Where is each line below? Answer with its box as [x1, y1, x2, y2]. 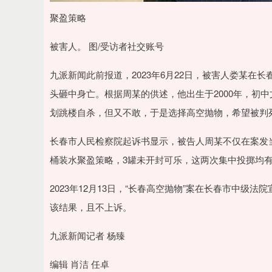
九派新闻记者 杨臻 [50, 229, 125, 242]
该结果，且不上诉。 [50, 200, 132, 214]
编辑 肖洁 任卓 [50, 257, 109, 271]
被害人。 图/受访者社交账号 [50, 39, 164, 53]
